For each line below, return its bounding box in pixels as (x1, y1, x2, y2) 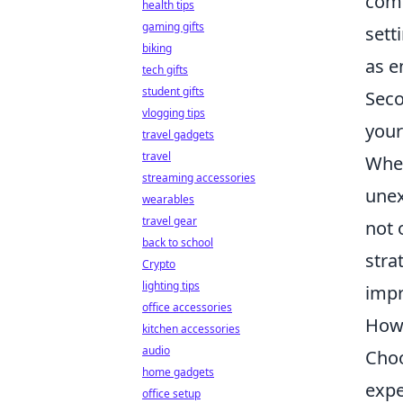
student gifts (142, 84, 204, 99)
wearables (142, 192, 194, 207)
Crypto (142, 256, 175, 272)
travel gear (142, 213, 197, 228)
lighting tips (142, 278, 200, 293)
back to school (142, 235, 213, 250)
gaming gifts (142, 19, 204, 34)
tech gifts (142, 62, 188, 77)
